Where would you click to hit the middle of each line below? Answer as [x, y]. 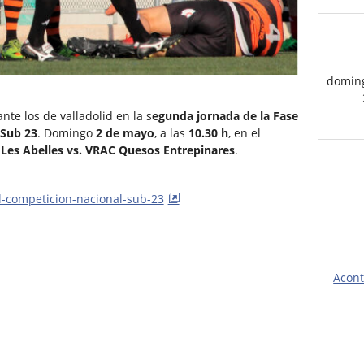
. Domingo [65, 133]
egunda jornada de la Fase [225, 116]
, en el [244, 133]
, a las [169, 133]
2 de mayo [123, 133]
